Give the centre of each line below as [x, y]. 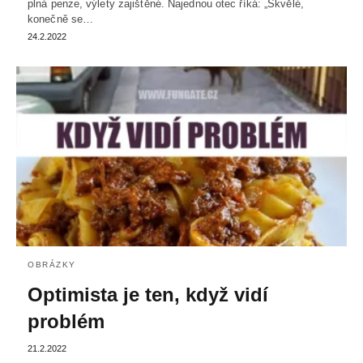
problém [66, 321]
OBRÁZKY [52, 264]
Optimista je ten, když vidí [148, 294]
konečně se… [61, 19]
